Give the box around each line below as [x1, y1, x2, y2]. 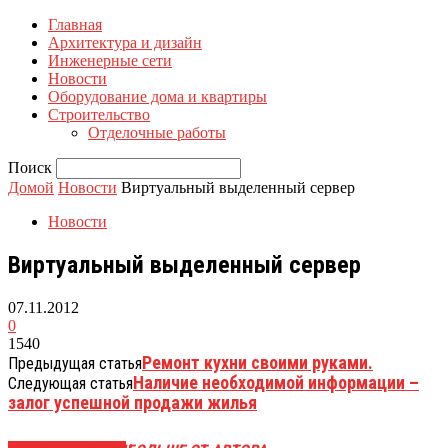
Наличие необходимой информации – [133, 371, 419, 393]
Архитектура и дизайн [48, 34, 202, 51]
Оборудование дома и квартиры [48, 88, 267, 105]
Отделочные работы [88, 124, 226, 141]
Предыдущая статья [8, 353, 142, 373]
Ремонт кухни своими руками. [142, 351, 373, 373]
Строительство [48, 106, 150, 123]
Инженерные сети [48, 52, 172, 69]
